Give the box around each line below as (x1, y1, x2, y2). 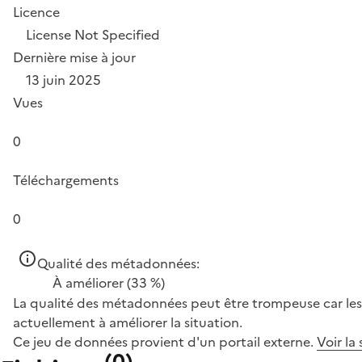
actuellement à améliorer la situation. (13, 313, 242, 332)
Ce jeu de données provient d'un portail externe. (13, 332, 317, 351)
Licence (13, 2, 60, 22)
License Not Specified (26, 25, 160, 44)
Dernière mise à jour (13, 48, 136, 67)
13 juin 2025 (26, 70, 101, 90)
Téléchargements (13, 170, 119, 190)
